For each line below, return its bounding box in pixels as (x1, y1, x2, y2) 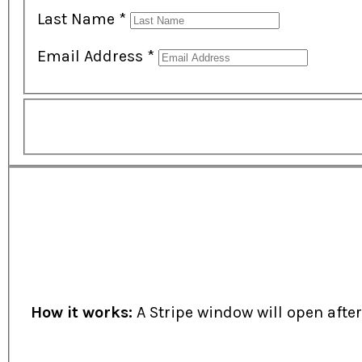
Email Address (37, 46, 147, 65)
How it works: (31, 303, 133, 322)
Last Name (37, 9, 119, 28)
